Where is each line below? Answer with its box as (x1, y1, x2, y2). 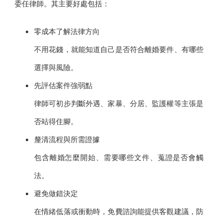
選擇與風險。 (34, 62, 78, 73)
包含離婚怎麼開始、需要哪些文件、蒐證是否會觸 (34, 152, 203, 163)
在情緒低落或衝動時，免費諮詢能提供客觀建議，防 (34, 206, 203, 217)
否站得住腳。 (34, 116, 78, 127)
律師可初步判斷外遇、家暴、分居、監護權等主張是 (34, 98, 203, 109)
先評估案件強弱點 (34, 80, 92, 91)
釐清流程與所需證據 (34, 134, 100, 145)
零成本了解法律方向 (34, 26, 100, 36)
